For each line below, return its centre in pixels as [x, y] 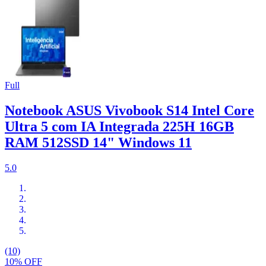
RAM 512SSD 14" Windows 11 [98, 143]
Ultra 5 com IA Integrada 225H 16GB [119, 127]
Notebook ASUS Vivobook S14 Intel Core [129, 111]
